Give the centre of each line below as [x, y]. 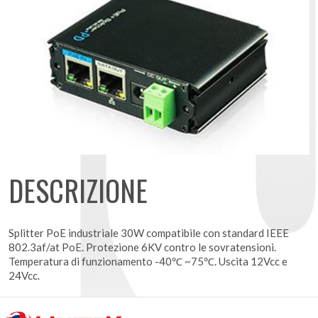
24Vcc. [24, 275]
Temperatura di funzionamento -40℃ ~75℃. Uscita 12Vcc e [148, 261]
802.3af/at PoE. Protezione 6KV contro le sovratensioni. [142, 247]
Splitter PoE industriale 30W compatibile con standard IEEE [149, 232]
